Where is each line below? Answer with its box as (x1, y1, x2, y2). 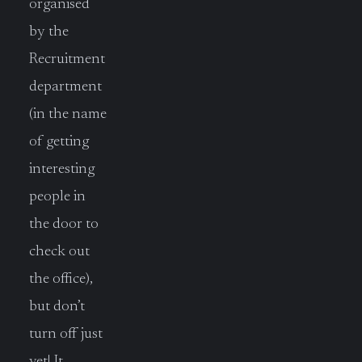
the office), (29, 271, 93, 287)
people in (29, 188, 86, 204)
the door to (29, 216, 99, 232)
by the (29, 23, 69, 40)
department (29, 78, 102, 95)
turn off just (29, 326, 103, 342)
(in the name (29, 106, 107, 122)
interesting (29, 161, 95, 177)
